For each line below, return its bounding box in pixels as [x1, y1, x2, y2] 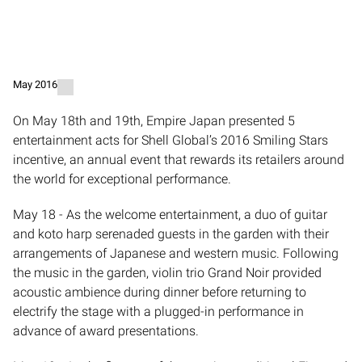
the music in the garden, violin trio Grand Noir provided [13, 264, 322, 280]
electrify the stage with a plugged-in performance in [13, 303, 304, 319]
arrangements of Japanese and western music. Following [13, 245, 339, 261]
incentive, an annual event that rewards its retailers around [13, 151, 344, 167]
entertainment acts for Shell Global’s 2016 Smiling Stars [13, 132, 328, 148]
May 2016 [13, 78, 57, 90]
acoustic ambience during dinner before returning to [13, 284, 306, 300]
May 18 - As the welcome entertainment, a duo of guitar [13, 206, 327, 222]
